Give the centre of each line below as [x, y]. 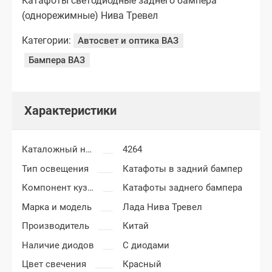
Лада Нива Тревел [163, 207]
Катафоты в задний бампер [183, 168]
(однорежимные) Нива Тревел [90, 15]
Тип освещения [55, 168]
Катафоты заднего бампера [183, 188]
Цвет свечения [54, 264]
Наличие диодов [58, 245]
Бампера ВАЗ [57, 60]
